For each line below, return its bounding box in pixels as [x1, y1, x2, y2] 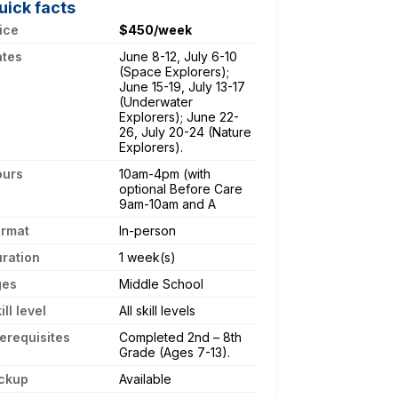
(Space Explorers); [119, 63, 229, 79]
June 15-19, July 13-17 [119, 78, 245, 94]
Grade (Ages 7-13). [119, 344, 230, 360]
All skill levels [119, 302, 195, 318]
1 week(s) [119, 249, 176, 265]
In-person [119, 222, 176, 238]
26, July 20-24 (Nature [119, 123, 251, 139]
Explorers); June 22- [119, 108, 239, 124]
